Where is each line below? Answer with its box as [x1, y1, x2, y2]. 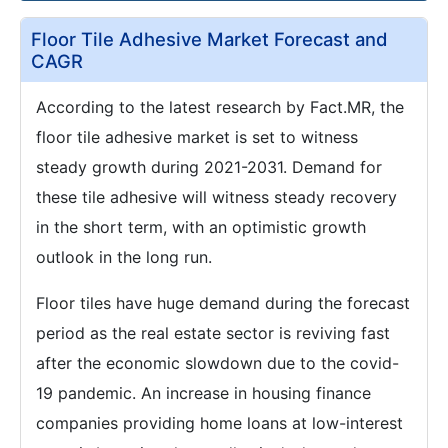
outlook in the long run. [36, 247, 212, 267]
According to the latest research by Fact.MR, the [36, 97, 404, 117]
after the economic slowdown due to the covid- [36, 353, 399, 373]
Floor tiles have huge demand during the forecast [36, 293, 410, 313]
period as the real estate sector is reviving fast [36, 323, 390, 343]
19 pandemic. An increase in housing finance [36, 383, 371, 403]
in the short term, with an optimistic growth [36, 217, 366, 237]
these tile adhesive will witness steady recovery [36, 187, 397, 207]
